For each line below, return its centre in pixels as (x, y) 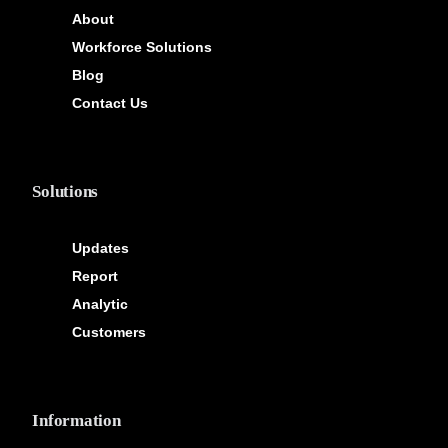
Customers (109, 332)
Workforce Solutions (142, 47)
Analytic (100, 304)
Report (95, 276)
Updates (101, 248)
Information (76, 421)
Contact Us (110, 103)
